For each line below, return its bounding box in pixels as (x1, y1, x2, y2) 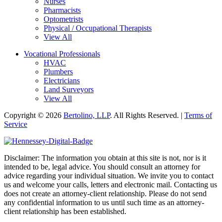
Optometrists (44, 15, 83, 24)
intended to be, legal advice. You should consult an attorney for (4, 163, 200, 171)
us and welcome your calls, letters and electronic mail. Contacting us (4, 180, 217, 189)
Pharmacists (44, 6, 81, 15)
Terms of (184, 111, 212, 120)
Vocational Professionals (24, 50, 100, 58)
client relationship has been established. (4, 207, 126, 216)
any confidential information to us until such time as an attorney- (4, 198, 204, 207)
